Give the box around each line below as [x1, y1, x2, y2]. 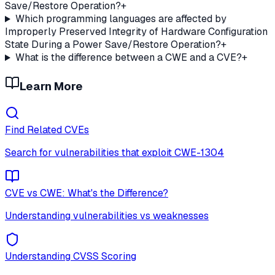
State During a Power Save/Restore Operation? [5, 38, 221, 52]
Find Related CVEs [5, 123, 89, 136]
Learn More [20, 79, 83, 95]
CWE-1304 [174, 145, 224, 159]
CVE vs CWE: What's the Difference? [5, 186, 168, 199]
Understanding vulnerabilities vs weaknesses [5, 209, 209, 222]
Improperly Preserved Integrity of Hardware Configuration [5, 25, 268, 39]
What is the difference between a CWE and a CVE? [15, 51, 242, 64]
